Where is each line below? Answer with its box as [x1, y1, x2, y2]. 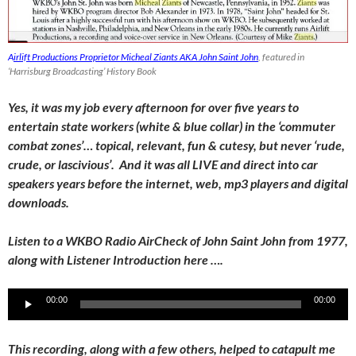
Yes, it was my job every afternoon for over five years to [8, 99, 299, 114]
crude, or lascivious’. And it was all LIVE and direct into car [8, 156, 318, 172]
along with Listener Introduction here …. [8, 251, 223, 267]
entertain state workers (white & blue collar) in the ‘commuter [8, 118, 335, 133]
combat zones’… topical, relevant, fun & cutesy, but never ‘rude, [8, 137, 345, 153]
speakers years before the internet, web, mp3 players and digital [8, 175, 348, 191]
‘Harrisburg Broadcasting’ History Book [8, 64, 157, 77]
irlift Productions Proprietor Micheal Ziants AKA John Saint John [14, 50, 258, 63]
